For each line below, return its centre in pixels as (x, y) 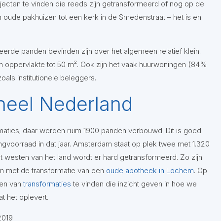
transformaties (48, 184)
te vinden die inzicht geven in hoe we (135, 184)
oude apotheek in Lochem (150, 170)
